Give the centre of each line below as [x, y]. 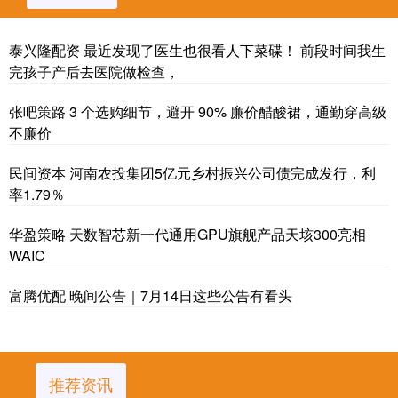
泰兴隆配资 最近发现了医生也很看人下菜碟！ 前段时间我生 [197, 50]
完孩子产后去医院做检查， [94, 72]
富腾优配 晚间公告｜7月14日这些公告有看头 [151, 295]
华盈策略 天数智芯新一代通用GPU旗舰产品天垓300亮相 [187, 234]
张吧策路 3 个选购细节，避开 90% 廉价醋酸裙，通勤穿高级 [198, 111]
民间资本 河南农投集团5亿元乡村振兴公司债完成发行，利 [192, 173]
